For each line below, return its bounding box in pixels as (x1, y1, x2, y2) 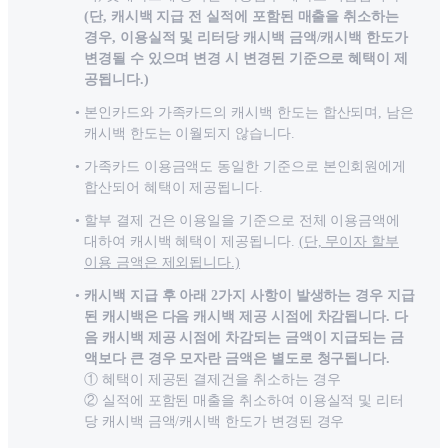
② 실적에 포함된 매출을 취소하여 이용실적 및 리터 (84, 393, 405, 409)
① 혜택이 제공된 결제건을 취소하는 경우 (84, 372, 341, 388)
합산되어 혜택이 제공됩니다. (84, 180, 263, 196)
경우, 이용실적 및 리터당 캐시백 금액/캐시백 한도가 (84, 30, 408, 46)
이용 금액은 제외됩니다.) (84, 255, 241, 271)
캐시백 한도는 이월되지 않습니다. (84, 126, 299, 142)
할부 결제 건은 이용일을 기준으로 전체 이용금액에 (84, 213, 401, 229)
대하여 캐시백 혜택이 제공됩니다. (84, 234, 299, 250)
